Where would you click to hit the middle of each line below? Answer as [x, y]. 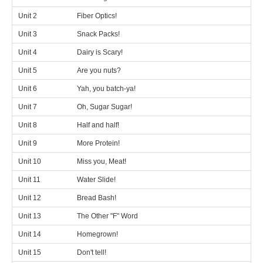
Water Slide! [96, 180]
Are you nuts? [99, 70]
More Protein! [98, 143]
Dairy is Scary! [100, 52]
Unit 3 [28, 34]
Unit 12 [30, 198]
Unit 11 [29, 180]
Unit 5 [28, 70]
